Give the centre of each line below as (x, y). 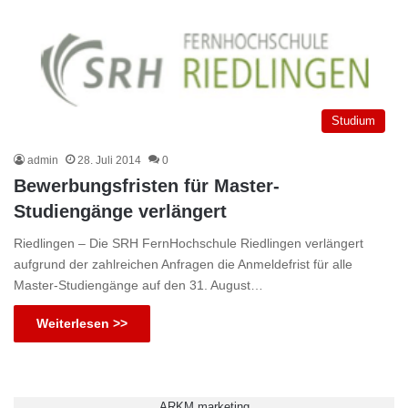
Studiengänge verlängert (120, 212)
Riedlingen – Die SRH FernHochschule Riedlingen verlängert (189, 244)
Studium (353, 121)
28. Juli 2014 (109, 161)
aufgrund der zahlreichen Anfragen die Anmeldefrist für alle (183, 265)
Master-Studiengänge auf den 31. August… (138, 286)
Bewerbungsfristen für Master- (147, 186)
